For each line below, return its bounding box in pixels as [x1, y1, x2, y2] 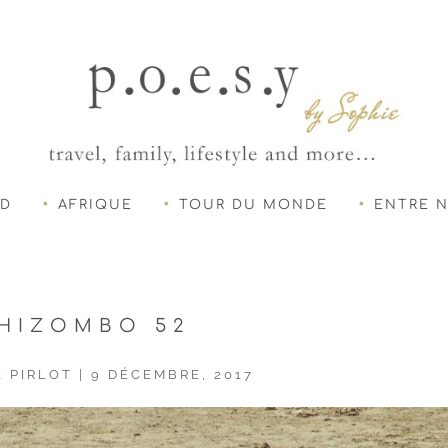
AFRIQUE [58, 197, 133, 212]
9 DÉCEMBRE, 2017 [91, 366, 255, 382]
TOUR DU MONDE [179, 197, 328, 212]
